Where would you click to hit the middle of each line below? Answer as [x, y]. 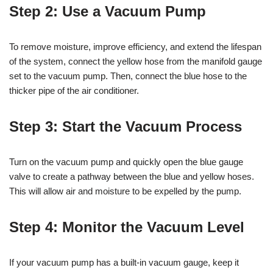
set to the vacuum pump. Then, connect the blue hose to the [128, 76]
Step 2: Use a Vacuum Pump [108, 12]
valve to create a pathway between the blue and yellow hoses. [132, 177]
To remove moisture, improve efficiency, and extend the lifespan [135, 47]
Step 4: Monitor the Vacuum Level [127, 227]
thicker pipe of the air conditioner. [74, 91]
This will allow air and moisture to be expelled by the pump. [125, 191]
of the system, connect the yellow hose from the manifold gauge [136, 62]
